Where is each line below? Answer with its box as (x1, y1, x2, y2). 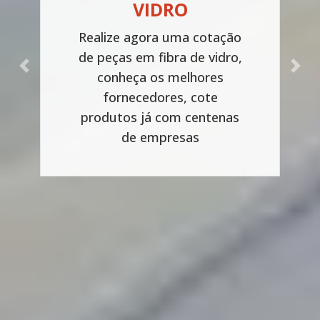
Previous (23, 64, 59, 77)
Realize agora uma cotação (79, 28, 241, 46)
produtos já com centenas (81, 108, 239, 126)
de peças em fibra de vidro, (78, 48, 242, 66)
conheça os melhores (96, 68, 224, 86)
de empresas (121, 128, 199, 146)
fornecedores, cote (102, 88, 218, 106)
